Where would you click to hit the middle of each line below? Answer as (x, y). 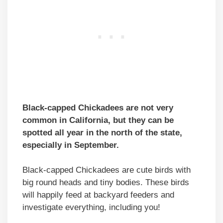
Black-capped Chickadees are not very (98, 108)
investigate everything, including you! (93, 208)
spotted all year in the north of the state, (102, 132)
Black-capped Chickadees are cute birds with (107, 170)
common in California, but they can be (98, 120)
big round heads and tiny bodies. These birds (106, 183)
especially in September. (71, 145)
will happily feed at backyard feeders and (98, 195)
